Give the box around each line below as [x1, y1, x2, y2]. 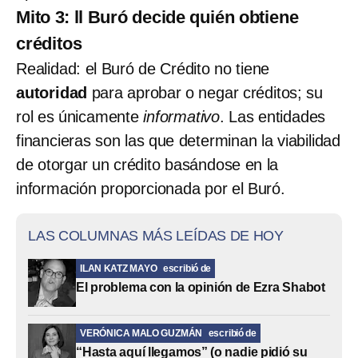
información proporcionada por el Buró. [16, 179, 285, 197]
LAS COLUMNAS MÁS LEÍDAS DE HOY [28, 227, 284, 244]
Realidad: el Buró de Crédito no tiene [16, 59, 270, 78]
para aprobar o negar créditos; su [91, 83, 324, 101]
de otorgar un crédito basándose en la [16, 155, 279, 173]
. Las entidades [220, 107, 326, 125]
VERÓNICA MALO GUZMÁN [80, 327, 203, 339]
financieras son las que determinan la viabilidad [16, 131, 340, 149]
